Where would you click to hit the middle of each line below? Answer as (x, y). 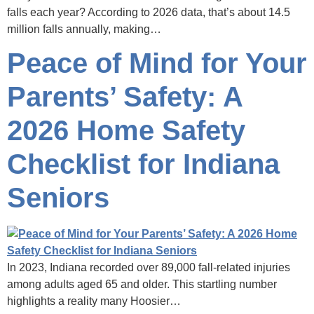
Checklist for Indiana (143, 164)
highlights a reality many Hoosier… (94, 301)
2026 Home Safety (126, 130)
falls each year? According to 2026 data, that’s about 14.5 (149, 12)
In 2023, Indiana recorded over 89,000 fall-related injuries (149, 267)
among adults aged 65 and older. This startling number (142, 284)
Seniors (58, 197)
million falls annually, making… (84, 29)
